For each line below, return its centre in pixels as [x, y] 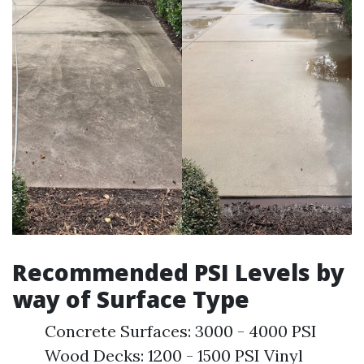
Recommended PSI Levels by [178, 272]
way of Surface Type [131, 299]
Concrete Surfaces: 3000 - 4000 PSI [181, 331]
